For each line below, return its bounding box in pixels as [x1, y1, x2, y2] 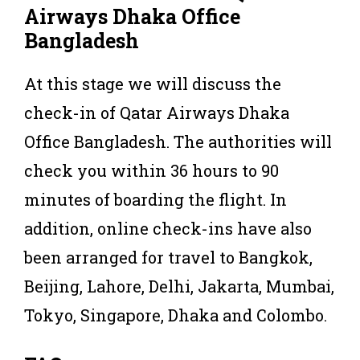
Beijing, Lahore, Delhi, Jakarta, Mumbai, [24, 275, 334, 297]
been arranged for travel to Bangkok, [24, 246, 313, 268]
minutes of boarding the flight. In [24, 188, 287, 210]
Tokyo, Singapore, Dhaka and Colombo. [24, 304, 327, 325]
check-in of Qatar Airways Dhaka [24, 101, 289, 123]
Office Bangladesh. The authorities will [24, 130, 332, 152]
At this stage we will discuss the [24, 72, 281, 94]
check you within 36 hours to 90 [24, 159, 279, 181]
